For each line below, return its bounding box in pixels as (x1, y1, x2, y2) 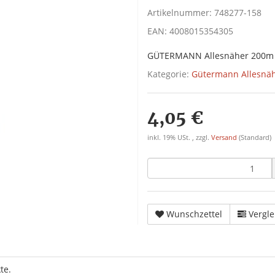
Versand (211, 133, 239, 142)
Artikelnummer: (147, 7, 214, 18)
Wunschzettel (166, 208, 222, 220)
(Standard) (239, 133, 271, 142)
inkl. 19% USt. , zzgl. (147, 133, 211, 142)
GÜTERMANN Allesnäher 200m (147, 50, 274, 61)
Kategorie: (147, 68, 192, 80)
